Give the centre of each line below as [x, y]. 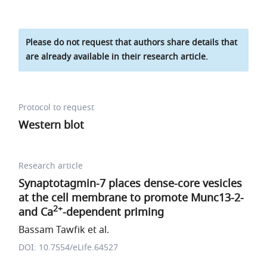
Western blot [52, 125]
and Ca [36, 212]
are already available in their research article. [117, 57]
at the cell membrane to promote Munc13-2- [131, 198]
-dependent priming [114, 212]
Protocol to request [57, 108]
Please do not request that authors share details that [132, 43]
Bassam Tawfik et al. [64, 230]
